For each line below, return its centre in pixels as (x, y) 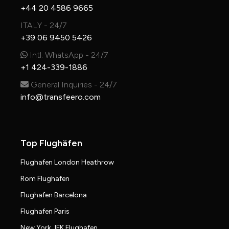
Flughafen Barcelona (54, 195)
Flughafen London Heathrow (67, 163)
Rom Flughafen (45, 179)
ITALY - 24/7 (43, 26)
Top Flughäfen (51, 143)
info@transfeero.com (61, 97)
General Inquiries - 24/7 (73, 85)
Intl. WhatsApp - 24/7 (68, 55)
